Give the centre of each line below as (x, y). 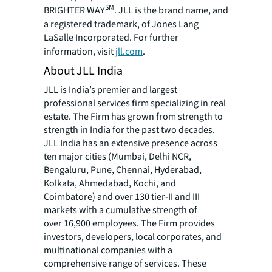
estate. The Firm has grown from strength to (133, 116)
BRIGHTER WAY (74, 11)
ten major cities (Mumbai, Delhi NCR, (117, 156)
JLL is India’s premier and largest (110, 90)
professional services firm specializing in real (135, 103)
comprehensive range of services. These (125, 263)
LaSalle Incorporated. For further (111, 37)
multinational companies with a (108, 250)
